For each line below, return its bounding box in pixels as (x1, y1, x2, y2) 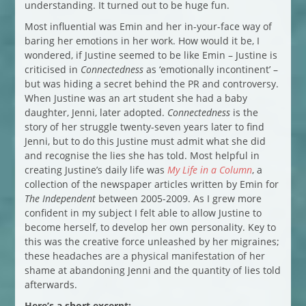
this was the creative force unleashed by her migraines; (24, 234, 279, 248)
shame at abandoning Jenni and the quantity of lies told (24, 263, 281, 277)
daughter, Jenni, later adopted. (24, 105, 167, 119)
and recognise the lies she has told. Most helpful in (24, 148, 260, 162)
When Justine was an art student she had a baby (24, 91, 247, 105)
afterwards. (24, 277, 77, 291)
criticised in (24, 62, 81, 76)
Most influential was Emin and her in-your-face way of (24, 19, 272, 33)
